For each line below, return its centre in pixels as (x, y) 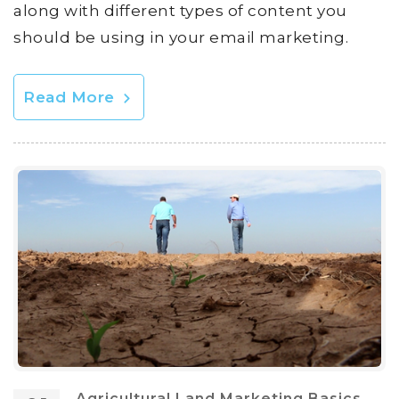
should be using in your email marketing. (181, 38)
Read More (71, 98)
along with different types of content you (180, 11)
